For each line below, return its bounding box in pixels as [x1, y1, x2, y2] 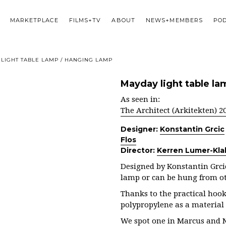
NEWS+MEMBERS [145, 17, 203, 24]
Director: [121, 146, 157, 155]
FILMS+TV [69, 17, 101, 24]
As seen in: [121, 95, 160, 104]
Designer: [121, 125, 160, 134]
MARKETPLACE [10, 17, 59, 24]
